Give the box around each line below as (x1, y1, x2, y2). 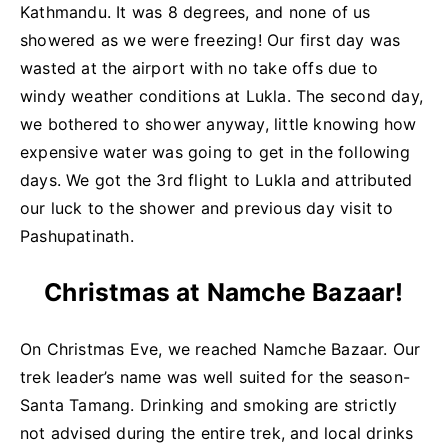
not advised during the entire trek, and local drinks (20, 422, 414, 443)
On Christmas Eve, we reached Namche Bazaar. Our (20, 338, 421, 359)
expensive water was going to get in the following (20, 141, 410, 162)
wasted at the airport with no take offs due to (20, 57, 379, 78)
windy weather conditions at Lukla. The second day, (20, 85, 424, 106)
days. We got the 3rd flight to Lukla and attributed (20, 169, 413, 190)
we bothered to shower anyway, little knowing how (20, 113, 417, 134)
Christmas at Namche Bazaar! (44, 277, 404, 308)
